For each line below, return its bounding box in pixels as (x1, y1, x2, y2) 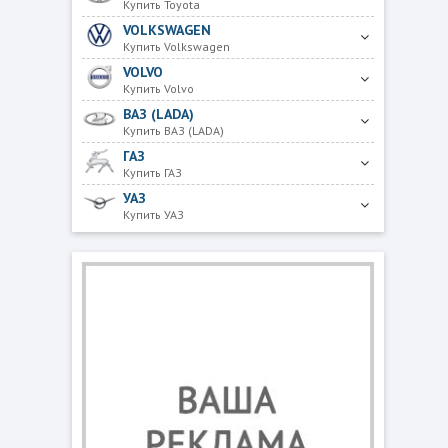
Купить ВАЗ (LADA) (122, 122, 224, 138)
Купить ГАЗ (122, 164, 182, 180)
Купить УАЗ (122, 206, 184, 222)
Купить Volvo (122, 80, 194, 96)
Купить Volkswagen (122, 38, 230, 54)
